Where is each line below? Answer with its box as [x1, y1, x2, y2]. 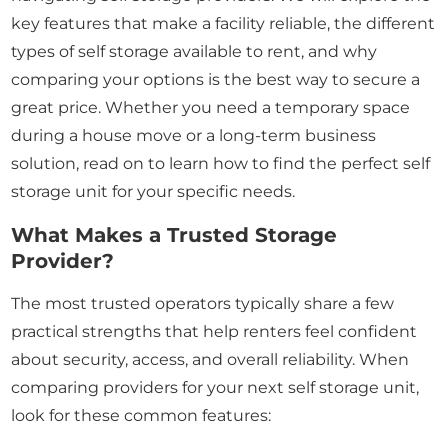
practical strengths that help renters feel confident [11, 322, 418, 342]
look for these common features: [11, 406, 272, 426]
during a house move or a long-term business [11, 126, 377, 146]
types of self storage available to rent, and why [11, 42, 378, 62]
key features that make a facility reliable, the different [11, 14, 436, 34]
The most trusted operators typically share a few [11, 294, 395, 314]
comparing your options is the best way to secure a [11, 70, 421, 90]
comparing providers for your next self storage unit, [11, 378, 420, 398]
